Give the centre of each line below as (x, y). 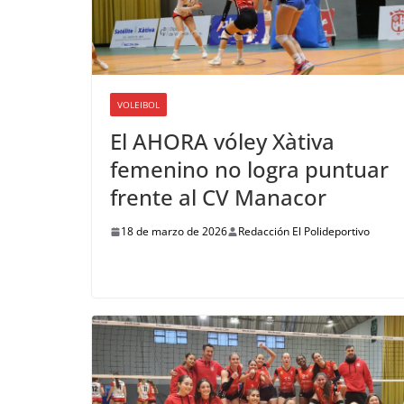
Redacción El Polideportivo (304, 232)
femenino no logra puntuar (249, 170)
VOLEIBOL (138, 105)
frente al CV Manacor (218, 197)
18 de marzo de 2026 (174, 232)
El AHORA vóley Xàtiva (222, 142)
